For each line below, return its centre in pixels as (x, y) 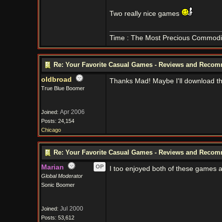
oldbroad (56, 80)
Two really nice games (145, 14)
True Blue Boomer (63, 88)
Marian (52, 167)
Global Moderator (62, 176)
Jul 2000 (71, 209)
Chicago (51, 130)
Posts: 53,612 (57, 218)
